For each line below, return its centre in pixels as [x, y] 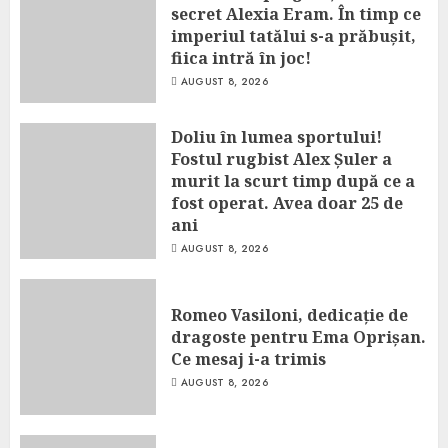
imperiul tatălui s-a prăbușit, [293, 35]
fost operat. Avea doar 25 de [287, 202]
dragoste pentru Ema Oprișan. [298, 336]
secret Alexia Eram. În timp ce [296, 13]
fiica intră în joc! [241, 57]
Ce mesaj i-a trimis [248, 358]
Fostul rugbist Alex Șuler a [281, 158]
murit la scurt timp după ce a [293, 180]
